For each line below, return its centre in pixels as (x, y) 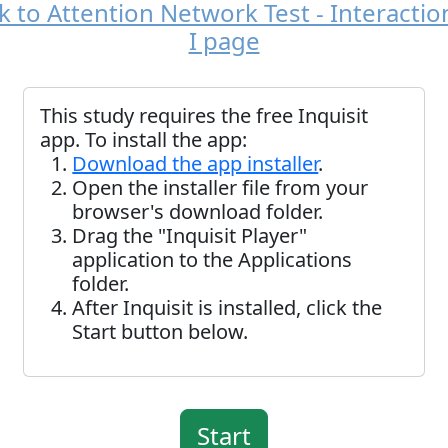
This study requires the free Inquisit (204, 115)
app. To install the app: (144, 139)
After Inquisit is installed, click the (227, 307)
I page (224, 40)
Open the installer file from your (220, 187)
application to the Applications (212, 259)
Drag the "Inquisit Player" (190, 235)
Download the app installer (195, 163)
